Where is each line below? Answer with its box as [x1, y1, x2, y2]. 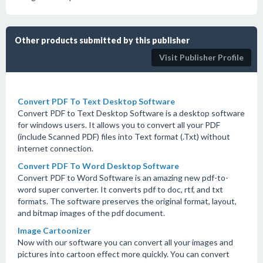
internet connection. [18, 143, 93, 153]
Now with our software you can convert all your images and [18, 237, 233, 247]
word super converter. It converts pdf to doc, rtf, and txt [18, 184, 223, 194]
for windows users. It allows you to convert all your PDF [18, 120, 220, 130]
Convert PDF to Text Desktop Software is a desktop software [18, 108, 245, 118]
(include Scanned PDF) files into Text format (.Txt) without [18, 131, 230, 141]
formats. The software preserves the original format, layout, [18, 196, 237, 206]
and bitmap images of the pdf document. [18, 208, 165, 218]
